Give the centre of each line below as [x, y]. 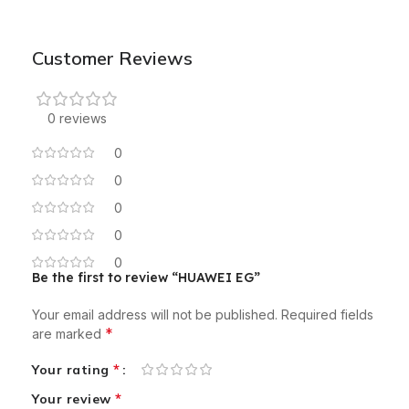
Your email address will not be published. [155, 315]
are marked [68, 334]
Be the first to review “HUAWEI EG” [146, 278]
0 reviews [77, 119]
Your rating [73, 370]
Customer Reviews [112, 58]
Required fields [327, 315]
